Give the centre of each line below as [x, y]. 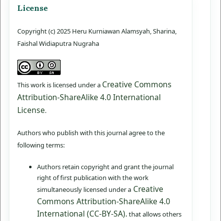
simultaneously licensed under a [84, 190]
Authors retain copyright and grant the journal [105, 167]
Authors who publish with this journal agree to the [91, 133]
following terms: [41, 145]
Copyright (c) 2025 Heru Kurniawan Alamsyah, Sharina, [97, 31]
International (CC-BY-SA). [82, 214]
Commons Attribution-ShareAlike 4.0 [104, 202]
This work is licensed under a [60, 85]
